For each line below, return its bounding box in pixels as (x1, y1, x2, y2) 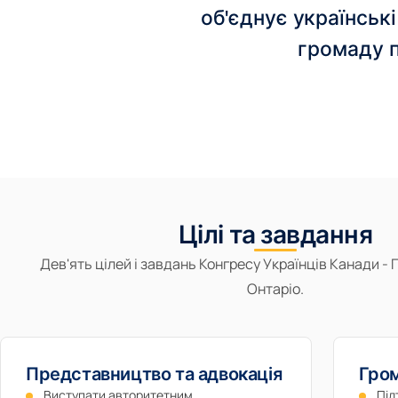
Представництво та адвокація (26, 364, 283, 384)
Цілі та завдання (178, 220, 373, 249)
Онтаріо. (247, 279, 304, 298)
